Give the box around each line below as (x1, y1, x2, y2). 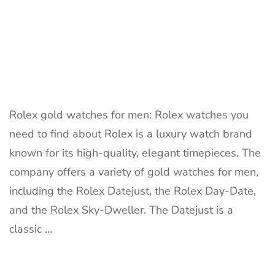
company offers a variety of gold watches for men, (9, 164, 258, 179)
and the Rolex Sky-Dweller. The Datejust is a (9, 202, 233, 217)
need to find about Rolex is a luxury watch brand (9, 126, 252, 141)
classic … (9, 221, 52, 236)
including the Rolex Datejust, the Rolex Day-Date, (9, 183, 256, 198)
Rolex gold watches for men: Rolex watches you (9, 107, 249, 122)
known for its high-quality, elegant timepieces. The (9, 145, 261, 160)
